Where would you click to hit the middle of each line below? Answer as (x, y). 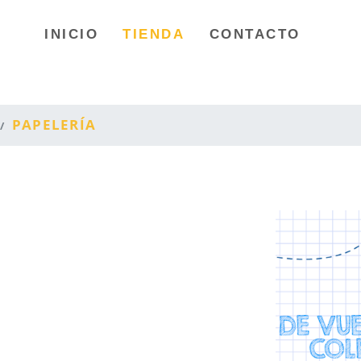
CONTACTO (255, 34)
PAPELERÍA (54, 124)
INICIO (71, 34)
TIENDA (154, 34)
